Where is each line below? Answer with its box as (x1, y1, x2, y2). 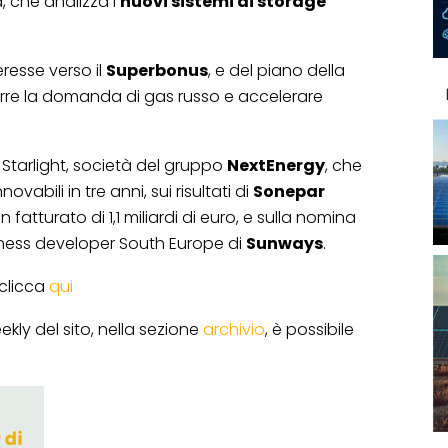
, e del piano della (208, 59, 345, 83)
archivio (203, 318, 265, 342)
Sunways (246, 232, 323, 256)
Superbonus (106, 59, 208, 83)
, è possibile (265, 318, 354, 342)
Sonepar (253, 180, 325, 204)
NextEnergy (227, 154, 325, 178)
